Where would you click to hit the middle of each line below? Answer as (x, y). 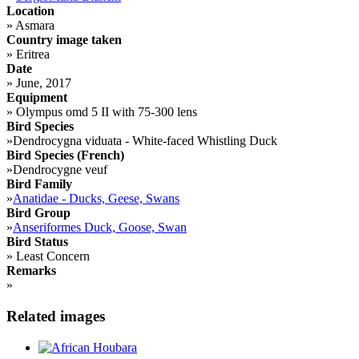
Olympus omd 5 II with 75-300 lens (105, 112)
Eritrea (31, 54)
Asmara (34, 26)
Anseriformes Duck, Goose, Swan (100, 228)
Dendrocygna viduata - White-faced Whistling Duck (145, 141)
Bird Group (38, 213)
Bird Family (39, 184)
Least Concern (51, 256)
